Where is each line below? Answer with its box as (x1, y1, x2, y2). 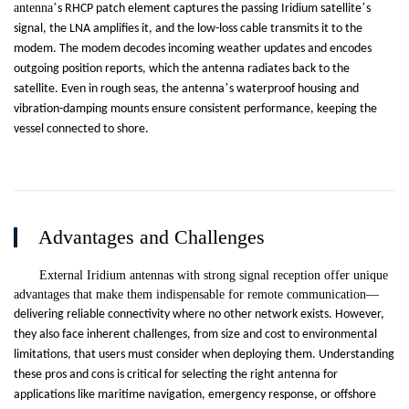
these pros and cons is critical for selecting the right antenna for (14, 368, 338, 383)
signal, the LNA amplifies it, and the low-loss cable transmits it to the (14, 22, 362, 37)
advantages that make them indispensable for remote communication (14, 288, 366, 302)
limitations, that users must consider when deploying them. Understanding (14, 348, 394, 362)
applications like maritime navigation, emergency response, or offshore (14, 388, 376, 403)
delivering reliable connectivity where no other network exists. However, (14, 308, 384, 322)
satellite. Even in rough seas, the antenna (14, 82, 225, 97)
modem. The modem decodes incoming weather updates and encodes (14, 42, 372, 57)
